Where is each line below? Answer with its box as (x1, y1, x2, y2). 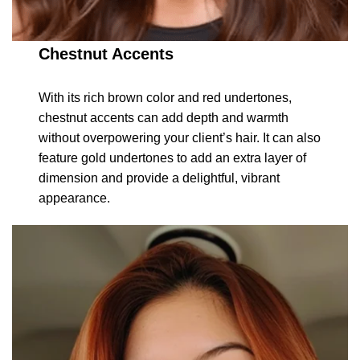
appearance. (39, 191, 111, 206)
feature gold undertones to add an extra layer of (39, 151, 307, 166)
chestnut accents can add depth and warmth (39, 111, 289, 125)
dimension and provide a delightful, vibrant (39, 171, 280, 186)
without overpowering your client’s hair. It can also (39, 131, 321, 145)
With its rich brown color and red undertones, (39, 91, 292, 105)
